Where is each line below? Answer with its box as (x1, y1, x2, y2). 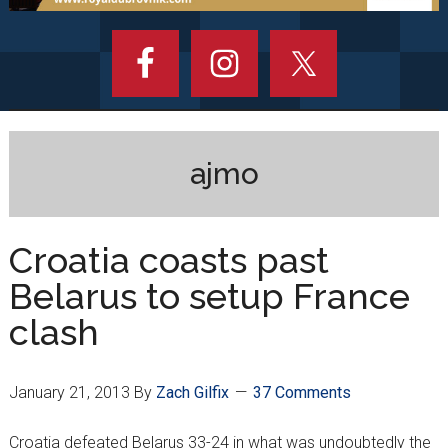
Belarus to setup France (8, 275, 410, 318)
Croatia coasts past (8, 239, 329, 282)
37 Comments (252, 383, 351, 403)
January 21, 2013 (8, 383, 130, 403)
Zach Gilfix (155, 383, 229, 403)
